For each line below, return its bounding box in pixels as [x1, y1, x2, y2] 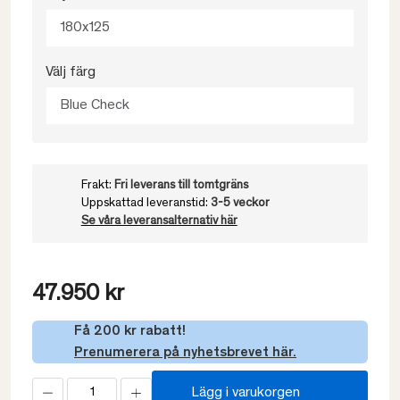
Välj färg [46, 65, 96, 79]
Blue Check [60, 98, 129, 112]
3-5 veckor [210, 197, 270, 210]
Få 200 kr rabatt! [74, 324, 186, 338]
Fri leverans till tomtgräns [113, 179, 248, 192]
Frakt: [80, 179, 114, 192]
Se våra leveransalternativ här [80, 215, 237, 228]
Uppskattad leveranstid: [80, 197, 211, 210]
